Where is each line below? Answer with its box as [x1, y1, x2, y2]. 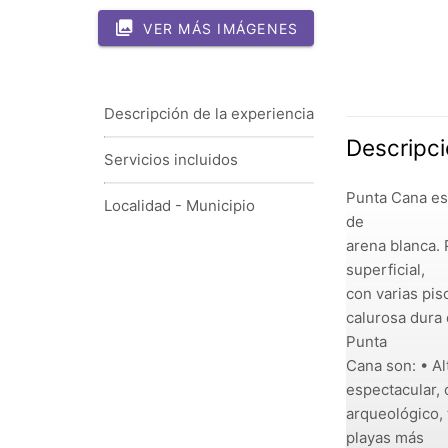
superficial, [346, 260, 425, 280]
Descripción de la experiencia [104, 104, 314, 124]
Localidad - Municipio [104, 196, 255, 216]
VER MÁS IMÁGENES [143, 19, 299, 37]
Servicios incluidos [104, 150, 238, 170]
